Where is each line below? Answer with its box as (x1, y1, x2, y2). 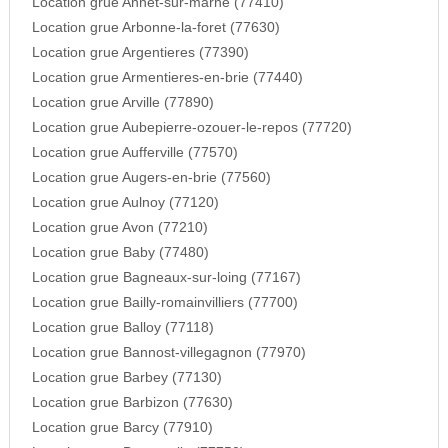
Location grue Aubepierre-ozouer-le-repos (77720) (31, 120, 352, 136)
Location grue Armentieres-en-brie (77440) (31, 70, 303, 86)
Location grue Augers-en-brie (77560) (31, 170, 271, 186)
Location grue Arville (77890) (31, 95, 214, 111)
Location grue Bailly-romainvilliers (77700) (31, 295, 298, 311)
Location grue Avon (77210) (31, 220, 208, 236)
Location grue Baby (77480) (31, 245, 209, 261)
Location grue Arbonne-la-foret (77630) (31, 20, 280, 36)
